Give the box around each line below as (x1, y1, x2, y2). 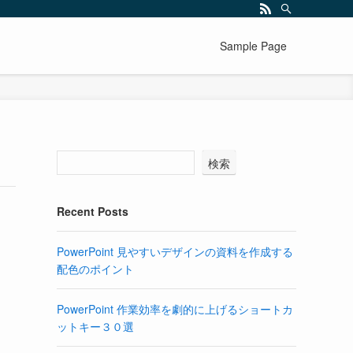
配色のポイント (57, 261, 134, 277)
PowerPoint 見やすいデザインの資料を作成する (57, 243, 293, 259)
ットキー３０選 (57, 318, 134, 334)
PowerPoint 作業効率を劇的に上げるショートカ (57, 301, 293, 317)
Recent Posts (57, 203, 128, 219)
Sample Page (220, 38, 287, 54)
